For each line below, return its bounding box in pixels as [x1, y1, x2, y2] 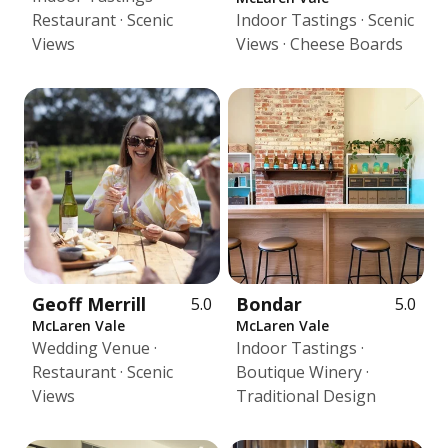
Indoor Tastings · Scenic [236, 9, 414, 31]
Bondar [236, 292, 302, 316]
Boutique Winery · [236, 361, 369, 383]
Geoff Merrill [32, 292, 146, 316]
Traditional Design [236, 385, 376, 407]
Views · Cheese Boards [236, 33, 403, 55]
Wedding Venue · [32, 337, 157, 359]
